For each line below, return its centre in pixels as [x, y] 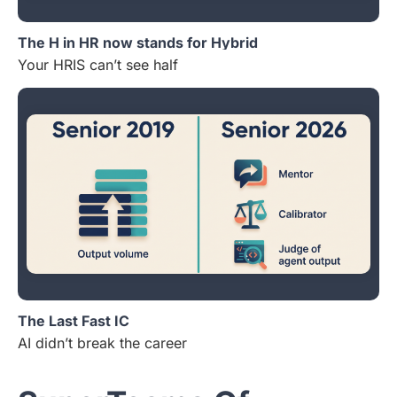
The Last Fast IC [74, 321]
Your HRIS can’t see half [98, 65]
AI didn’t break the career [102, 343]
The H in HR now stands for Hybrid [138, 43]
